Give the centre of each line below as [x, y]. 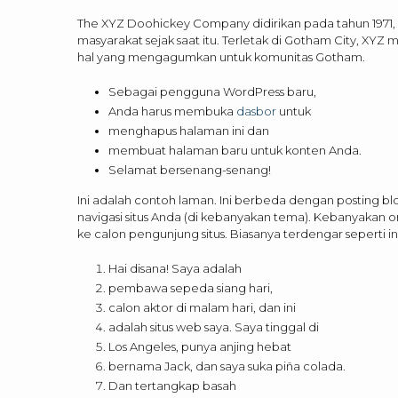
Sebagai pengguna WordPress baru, [212, 91]
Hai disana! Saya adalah [175, 268]
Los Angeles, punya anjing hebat [200, 346]
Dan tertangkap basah [172, 385]
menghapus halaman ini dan [189, 130]
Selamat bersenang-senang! [190, 169]
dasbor [256, 111]
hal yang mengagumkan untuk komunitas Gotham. [221, 56]
